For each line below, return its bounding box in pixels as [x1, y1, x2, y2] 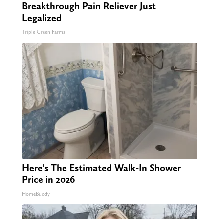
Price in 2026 [22, 174, 75, 186]
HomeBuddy [22, 191, 50, 197]
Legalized [22, 12, 62, 24]
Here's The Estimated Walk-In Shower [22, 162, 181, 174]
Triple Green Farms [22, 29, 65, 36]
